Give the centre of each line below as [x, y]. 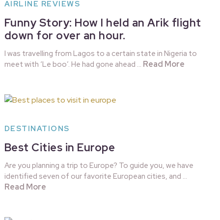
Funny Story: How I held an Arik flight [103, 23]
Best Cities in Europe [60, 148]
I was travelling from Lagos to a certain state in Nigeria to [100, 54]
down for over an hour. [65, 36]
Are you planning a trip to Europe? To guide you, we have [99, 166]
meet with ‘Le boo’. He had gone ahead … [73, 65]
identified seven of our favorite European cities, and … [96, 177]
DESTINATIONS [37, 129]
